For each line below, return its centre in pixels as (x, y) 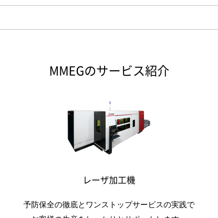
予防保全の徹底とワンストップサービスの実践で (109, 205)
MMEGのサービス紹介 (109, 71)
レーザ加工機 (109, 180)
